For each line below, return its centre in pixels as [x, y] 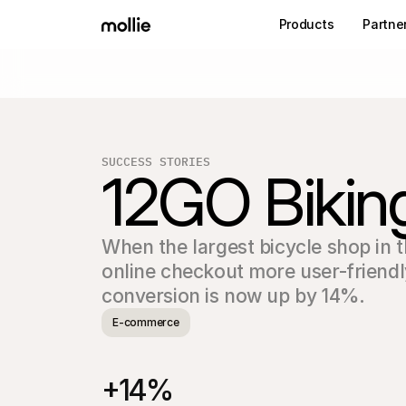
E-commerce [146, 322]
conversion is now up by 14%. [233, 296]
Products [306, 24]
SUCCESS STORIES [156, 161]
